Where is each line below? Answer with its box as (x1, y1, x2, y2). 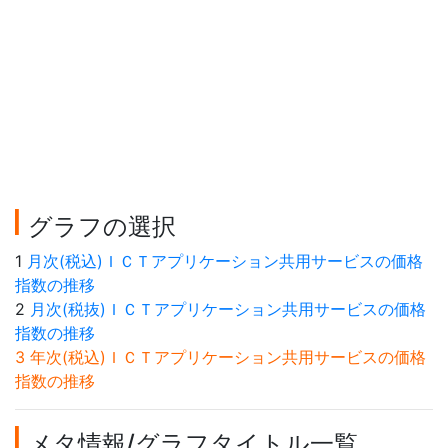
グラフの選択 (28, 212, 176, 242)
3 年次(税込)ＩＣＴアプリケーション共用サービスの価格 (15, 347, 426, 368)
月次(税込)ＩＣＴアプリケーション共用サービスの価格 (27, 251, 423, 272)
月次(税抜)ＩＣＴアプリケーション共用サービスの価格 (30, 299, 426, 320)
